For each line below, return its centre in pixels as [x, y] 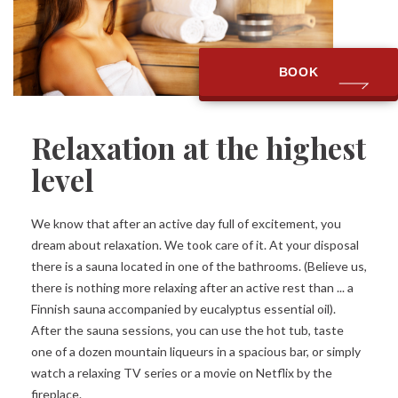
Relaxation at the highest [199, 148]
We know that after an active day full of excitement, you [186, 224]
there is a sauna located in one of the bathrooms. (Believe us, [199, 267]
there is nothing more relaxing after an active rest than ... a [192, 288]
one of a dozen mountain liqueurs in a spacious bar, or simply [196, 352]
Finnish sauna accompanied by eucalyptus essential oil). [183, 309]
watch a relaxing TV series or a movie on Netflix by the [182, 373]
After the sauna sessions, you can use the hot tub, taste [187, 330]
